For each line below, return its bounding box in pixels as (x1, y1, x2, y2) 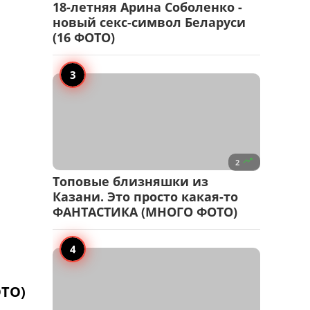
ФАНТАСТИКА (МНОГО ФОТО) (53, 203, 237, 221)
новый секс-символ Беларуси (53, 14, 246, 31)
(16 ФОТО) (53, 29, 115, 46)
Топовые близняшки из (53, 173, 208, 190)
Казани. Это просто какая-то (53, 188, 238, 206)
